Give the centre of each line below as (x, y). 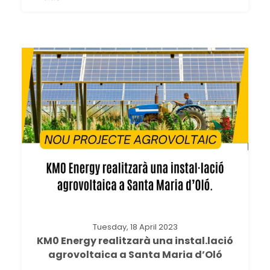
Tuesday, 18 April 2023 (135, 227)
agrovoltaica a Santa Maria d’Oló (135, 254)
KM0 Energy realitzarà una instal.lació (135, 240)
